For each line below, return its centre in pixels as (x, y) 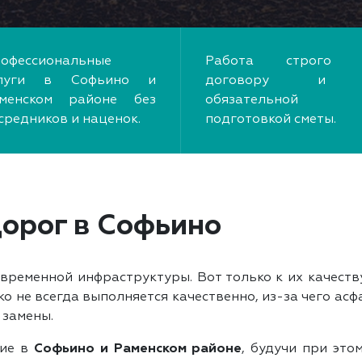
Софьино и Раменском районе (138, 349)
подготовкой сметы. (271, 119)
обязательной (252, 100)
